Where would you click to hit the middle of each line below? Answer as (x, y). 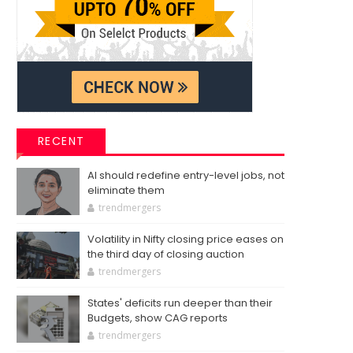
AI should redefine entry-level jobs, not (186, 175)
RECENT (61, 141)
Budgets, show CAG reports (158, 318)
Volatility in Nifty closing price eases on (186, 239)
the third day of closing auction (166, 254)
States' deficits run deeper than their (180, 303)
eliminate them (126, 190)
